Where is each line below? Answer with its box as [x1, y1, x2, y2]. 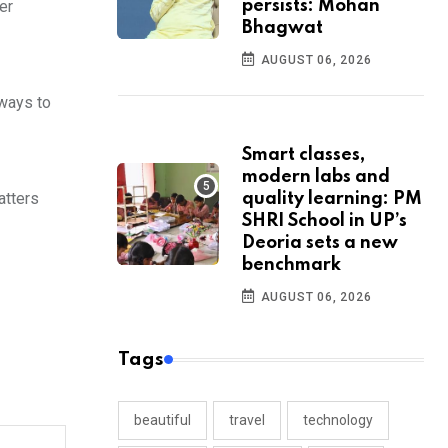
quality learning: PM [242, 190, 422, 209]
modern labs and [242, 168, 390, 187]
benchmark [242, 256, 341, 275]
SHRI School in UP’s [242, 212, 407, 231]
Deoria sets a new [242, 234, 398, 253]
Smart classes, [242, 146, 365, 165]
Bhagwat [242, 19, 323, 38]
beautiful [134, 412, 191, 429]
